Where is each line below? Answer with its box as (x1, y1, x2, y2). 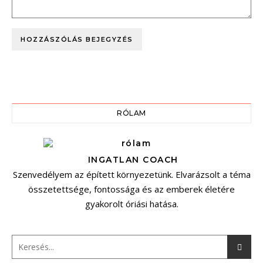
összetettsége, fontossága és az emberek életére (28, 183, 235, 195)
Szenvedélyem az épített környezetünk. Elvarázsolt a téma (12, 168, 251, 180)
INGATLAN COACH (85, 154, 178, 165)
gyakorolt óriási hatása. (85, 198, 178, 210)
